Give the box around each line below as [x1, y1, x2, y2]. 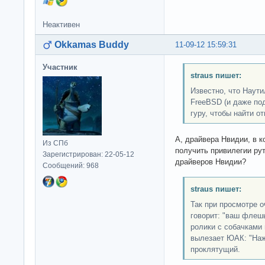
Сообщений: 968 [43, 161, 99, 170]
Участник [43, 63, 77, 72]
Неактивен [43, 20, 80, 30]
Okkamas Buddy [54, 40, 129, 50]
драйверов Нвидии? [175, 157, 246, 166]
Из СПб [43, 139, 68, 148]
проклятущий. [190, 245, 240, 254]
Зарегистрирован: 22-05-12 [43, 150, 134, 159]
